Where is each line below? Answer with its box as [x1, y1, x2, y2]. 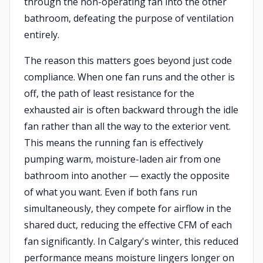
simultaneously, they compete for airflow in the [24, 202, 231, 215]
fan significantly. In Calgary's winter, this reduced [24, 235, 238, 248]
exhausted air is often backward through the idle [24, 103, 238, 116]
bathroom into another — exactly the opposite [24, 169, 230, 182]
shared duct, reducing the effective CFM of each [24, 218, 232, 231]
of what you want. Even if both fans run [24, 186, 197, 198]
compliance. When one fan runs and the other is [24, 70, 235, 83]
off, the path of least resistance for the [24, 87, 194, 100]
